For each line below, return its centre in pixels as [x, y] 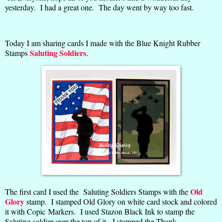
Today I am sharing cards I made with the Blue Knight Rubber [103, 43]
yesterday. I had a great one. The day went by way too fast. [99, 7]
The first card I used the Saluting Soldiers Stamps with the [97, 191]
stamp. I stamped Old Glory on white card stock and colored [121, 201]
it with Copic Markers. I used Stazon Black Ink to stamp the [100, 211]
